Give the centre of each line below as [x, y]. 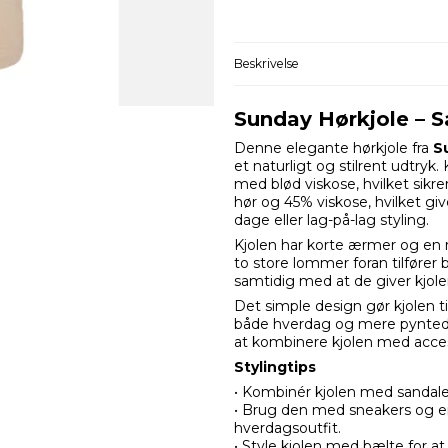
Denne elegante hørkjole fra [333, 148]
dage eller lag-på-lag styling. [331, 220]
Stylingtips [275, 367]
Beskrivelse [266, 64]
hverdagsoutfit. [287, 428]
